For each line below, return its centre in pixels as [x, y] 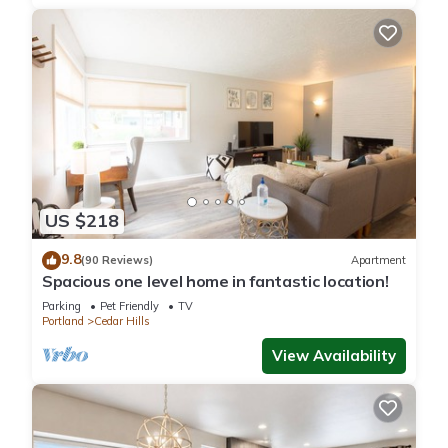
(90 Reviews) [117, 260]
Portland [63, 320]
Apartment [378, 260]
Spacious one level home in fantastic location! [215, 280]
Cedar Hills [122, 320]
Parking [61, 305]
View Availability [334, 355]
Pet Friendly [129, 305]
